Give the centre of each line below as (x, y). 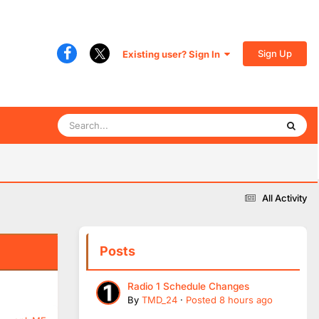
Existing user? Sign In (173, 54)
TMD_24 (159, 299)
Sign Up (275, 53)
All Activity (284, 198)
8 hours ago (246, 299)
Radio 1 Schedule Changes (188, 286)
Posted (203, 299)
